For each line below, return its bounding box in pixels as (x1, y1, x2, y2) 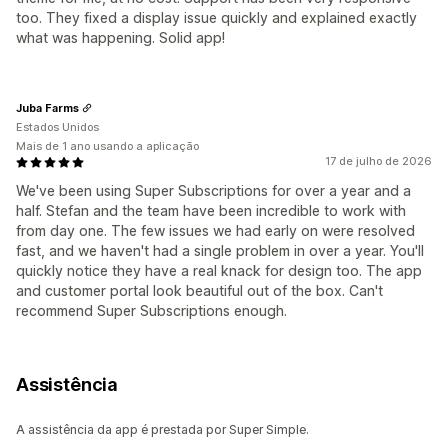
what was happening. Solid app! (16, 29, 225, 47)
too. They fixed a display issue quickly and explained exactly (16, 9, 417, 27)
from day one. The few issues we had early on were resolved (16, 222, 415, 240)
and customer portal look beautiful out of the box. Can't (16, 282, 383, 300)
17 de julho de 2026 (325, 154, 432, 169)
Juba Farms (16, 100, 79, 115)
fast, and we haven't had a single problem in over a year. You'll (16, 242, 424, 260)
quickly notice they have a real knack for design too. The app (16, 262, 422, 280)
